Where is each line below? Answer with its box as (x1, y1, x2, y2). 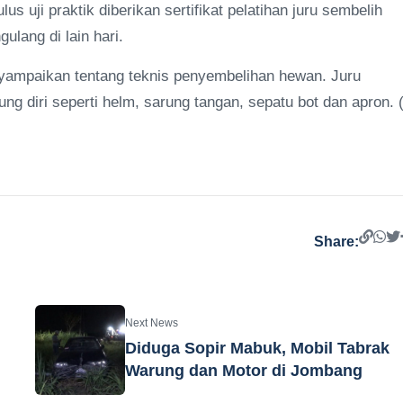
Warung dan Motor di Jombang (125, 362, 363, 380)
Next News (125, 317, 179, 329)
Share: (314, 234, 360, 249)
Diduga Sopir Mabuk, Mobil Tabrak (125, 339, 390, 357)
